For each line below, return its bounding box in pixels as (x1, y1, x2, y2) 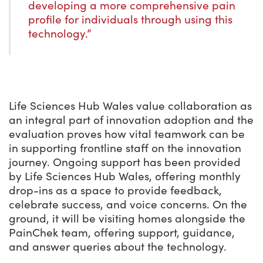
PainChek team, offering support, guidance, (9, 225, 235, 240)
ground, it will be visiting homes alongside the (9, 211, 245, 226)
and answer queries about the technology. (9, 240, 227, 254)
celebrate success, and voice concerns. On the (9, 197, 247, 212)
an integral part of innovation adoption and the (9, 113, 254, 127)
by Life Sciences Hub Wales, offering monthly (9, 169, 241, 184)
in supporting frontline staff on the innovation (9, 141, 241, 156)
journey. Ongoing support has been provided (9, 155, 241, 170)
